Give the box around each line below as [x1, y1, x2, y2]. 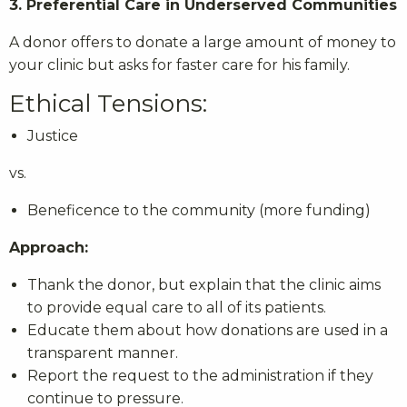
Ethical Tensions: [9, 89, 207, 119]
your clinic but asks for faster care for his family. [9, 56, 350, 74]
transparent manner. [27, 344, 178, 362]
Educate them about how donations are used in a [27, 322, 388, 340]
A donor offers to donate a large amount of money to [9, 34, 396, 52]
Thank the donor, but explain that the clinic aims [27, 276, 381, 294]
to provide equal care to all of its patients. [27, 299, 326, 317]
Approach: [9, 239, 88, 257]
